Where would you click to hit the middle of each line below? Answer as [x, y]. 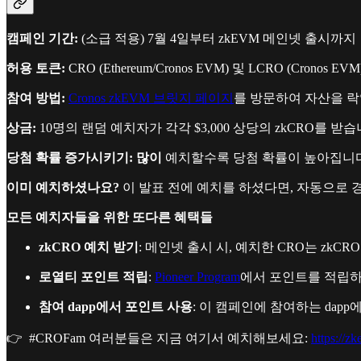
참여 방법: [37, 98]
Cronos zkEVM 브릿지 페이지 [151, 98]
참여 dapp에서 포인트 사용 [116, 306]
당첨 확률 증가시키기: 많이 [86, 157]
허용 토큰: [37, 68]
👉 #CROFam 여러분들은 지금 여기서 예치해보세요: [159, 338]
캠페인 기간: [44, 38]
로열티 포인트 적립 [93, 276]
